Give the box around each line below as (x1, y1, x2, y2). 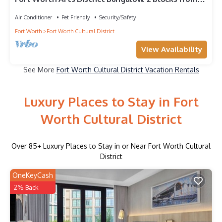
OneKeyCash (12, 171, 53, 180)
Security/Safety (99, 13, 136, 21)
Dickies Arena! (15, 2, 67, 13)
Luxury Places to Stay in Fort (23, 93, 199, 110)
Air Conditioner (15, 13, 52, 21)
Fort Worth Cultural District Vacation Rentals (56, 65, 199, 74)
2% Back (14, 183, 39, 192)
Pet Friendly (61, 13, 90, 21)
